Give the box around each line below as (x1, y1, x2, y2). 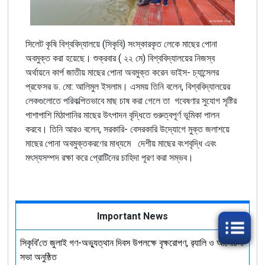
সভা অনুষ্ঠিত (20, 251, 57, 263)
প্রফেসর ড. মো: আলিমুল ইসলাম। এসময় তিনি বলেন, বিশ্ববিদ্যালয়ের (25, 80, 230, 92)
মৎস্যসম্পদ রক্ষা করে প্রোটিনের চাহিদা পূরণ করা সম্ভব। (25, 151, 193, 163)
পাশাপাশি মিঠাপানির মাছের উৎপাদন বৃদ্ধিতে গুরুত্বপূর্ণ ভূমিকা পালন (25, 109, 219, 121)
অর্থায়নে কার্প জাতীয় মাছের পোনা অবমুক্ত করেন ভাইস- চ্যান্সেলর (25, 66, 219, 78)
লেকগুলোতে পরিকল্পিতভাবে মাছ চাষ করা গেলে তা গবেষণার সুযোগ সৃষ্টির (25, 95, 237, 106)
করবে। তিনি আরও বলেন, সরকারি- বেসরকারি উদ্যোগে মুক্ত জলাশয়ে (25, 123, 230, 135)
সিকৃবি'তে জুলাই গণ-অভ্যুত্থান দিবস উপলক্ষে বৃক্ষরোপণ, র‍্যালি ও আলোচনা (20, 237, 244, 248)
